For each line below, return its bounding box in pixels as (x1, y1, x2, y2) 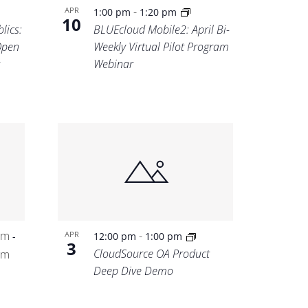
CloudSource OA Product (93, 246, 210, 262)
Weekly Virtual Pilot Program (93, 38, 230, 54)
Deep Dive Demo (93, 263, 174, 279)
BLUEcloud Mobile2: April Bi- (93, 21, 230, 37)
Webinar (93, 56, 134, 71)
